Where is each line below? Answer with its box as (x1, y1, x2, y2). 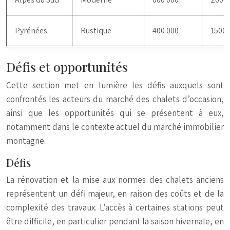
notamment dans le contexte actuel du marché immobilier (6, 121, 224, 132)
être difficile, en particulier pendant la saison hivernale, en (6, 216, 224, 227)
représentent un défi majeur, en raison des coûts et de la (6, 188, 224, 199)
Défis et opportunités (6, 58, 128, 75)
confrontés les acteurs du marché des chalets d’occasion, (6, 93, 224, 105)
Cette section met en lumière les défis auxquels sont (6, 80, 224, 91)
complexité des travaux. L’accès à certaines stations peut (6, 202, 224, 213)
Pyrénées (15, 25, 47, 36)
